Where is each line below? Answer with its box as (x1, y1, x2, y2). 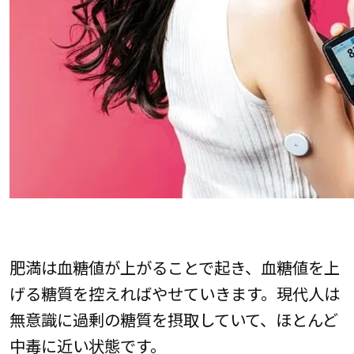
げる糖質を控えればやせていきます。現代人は (9, 281, 340, 306)
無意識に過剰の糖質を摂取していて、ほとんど (9, 307, 338, 332)
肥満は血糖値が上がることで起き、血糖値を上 (9, 255, 340, 280)
